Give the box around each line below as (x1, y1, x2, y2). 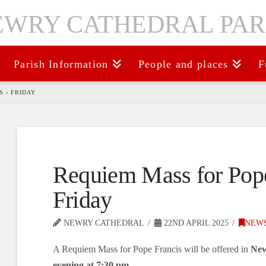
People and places (138, 58, 229, 71)
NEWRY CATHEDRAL (61, 218, 144, 228)
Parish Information (14, 58, 109, 71)
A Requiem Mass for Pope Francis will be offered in (52, 244, 251, 255)
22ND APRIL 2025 (161, 218, 229, 228)
